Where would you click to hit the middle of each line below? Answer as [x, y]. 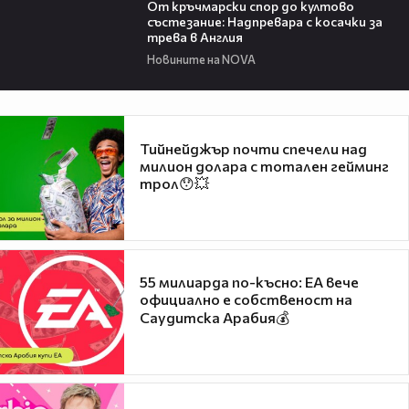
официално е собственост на [246, 299]
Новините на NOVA [201, 60]
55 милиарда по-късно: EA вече [249, 282]
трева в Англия [194, 37]
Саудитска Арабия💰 [215, 318]
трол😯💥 [174, 183]
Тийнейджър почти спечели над [253, 148]
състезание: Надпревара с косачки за [264, 21]
